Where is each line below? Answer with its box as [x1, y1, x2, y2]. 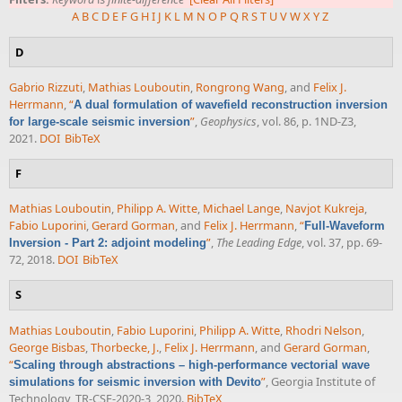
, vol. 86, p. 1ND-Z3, [257, 112, 356, 129]
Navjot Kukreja [285, 200, 364, 217]
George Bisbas [9, 338, 85, 355]
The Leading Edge [216, 234, 301, 251]
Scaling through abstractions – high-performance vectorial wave [13, 357, 370, 371]
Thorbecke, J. [91, 338, 159, 355]
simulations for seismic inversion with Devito [9, 374, 261, 389]
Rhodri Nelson [285, 321, 362, 338]
